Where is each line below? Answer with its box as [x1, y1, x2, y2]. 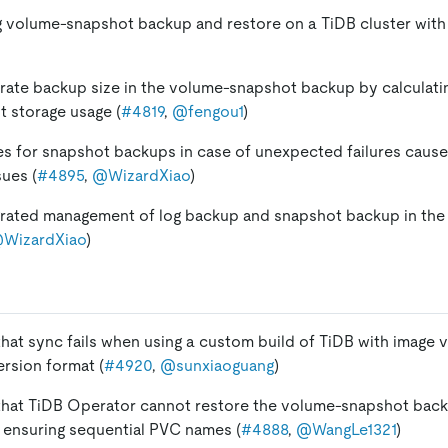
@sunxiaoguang [160, 355, 274, 375]
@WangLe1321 [296, 419, 396, 439]
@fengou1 [172, 101, 243, 121]
